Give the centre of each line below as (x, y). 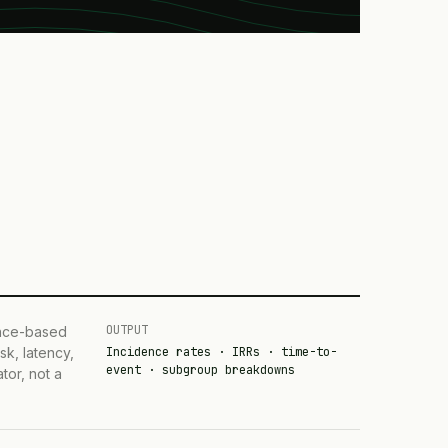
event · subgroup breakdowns (200, 369)
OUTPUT (126, 329)
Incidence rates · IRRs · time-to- (221, 351)
